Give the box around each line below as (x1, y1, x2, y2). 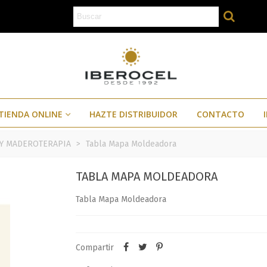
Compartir (76, 243, 114, 253)
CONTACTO (197, 108, 244, 120)
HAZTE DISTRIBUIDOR (89, 108, 178, 120)
